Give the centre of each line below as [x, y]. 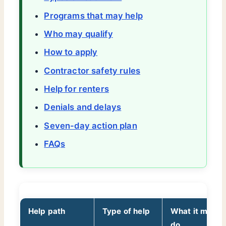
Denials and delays [83, 107]
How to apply [71, 52]
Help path [47, 211]
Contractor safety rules [92, 70]
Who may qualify [78, 34]
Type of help [126, 211]
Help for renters [76, 89]
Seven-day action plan [91, 125]
